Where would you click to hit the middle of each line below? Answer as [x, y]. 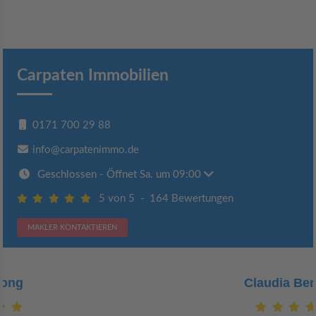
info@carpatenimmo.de [85, 150]
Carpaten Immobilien [92, 75]
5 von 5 [117, 199]
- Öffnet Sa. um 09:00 [151, 175]
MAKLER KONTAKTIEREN [72, 227]
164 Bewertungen [192, 199]
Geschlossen [67, 175]
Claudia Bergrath [158, 282]
